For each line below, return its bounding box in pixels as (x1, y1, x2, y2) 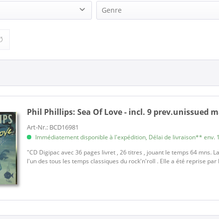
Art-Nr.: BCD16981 (27, 123, 79, 132)
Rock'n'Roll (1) (116, 28, 161, 37)
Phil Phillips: (27, 107, 78, 118)
